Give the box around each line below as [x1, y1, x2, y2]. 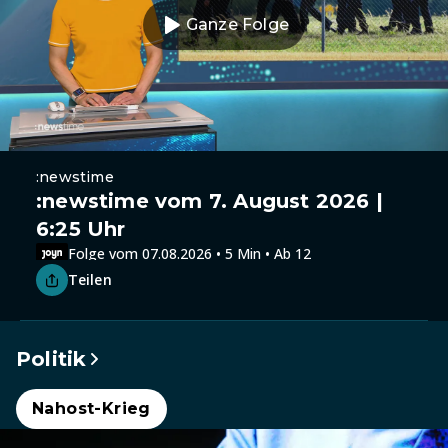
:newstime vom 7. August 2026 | [36, 189, 384, 213]
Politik [16, 347, 87, 371]
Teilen [68, 270, 112, 289]
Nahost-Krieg [32, 399, 151, 418]
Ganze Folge [185, 15, 290, 34]
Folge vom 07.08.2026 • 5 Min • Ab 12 [68, 243, 311, 263]
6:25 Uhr [36, 217, 126, 241]
